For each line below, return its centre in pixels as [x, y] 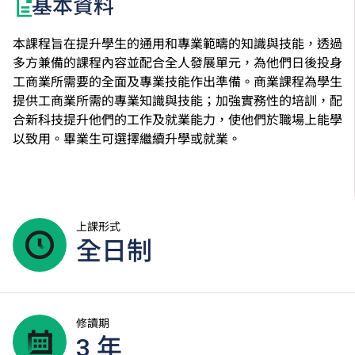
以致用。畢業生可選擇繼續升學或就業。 [127, 139]
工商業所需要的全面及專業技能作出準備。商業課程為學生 [177, 82]
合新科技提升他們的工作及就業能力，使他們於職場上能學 [177, 120]
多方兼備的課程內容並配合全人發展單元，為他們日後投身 [177, 63]
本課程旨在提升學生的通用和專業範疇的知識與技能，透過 [177, 44]
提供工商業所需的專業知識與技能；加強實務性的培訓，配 [177, 101]
